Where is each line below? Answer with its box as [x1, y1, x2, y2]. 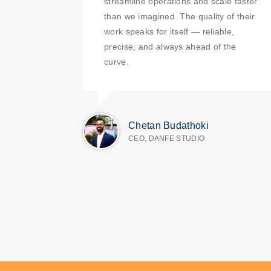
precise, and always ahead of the [104, 42, 237, 51]
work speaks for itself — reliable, [104, 27, 235, 36]
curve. [104, 57, 129, 67]
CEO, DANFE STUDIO [128, 134, 205, 143]
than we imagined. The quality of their [104, 11, 255, 21]
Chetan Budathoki [128, 120, 209, 131]
